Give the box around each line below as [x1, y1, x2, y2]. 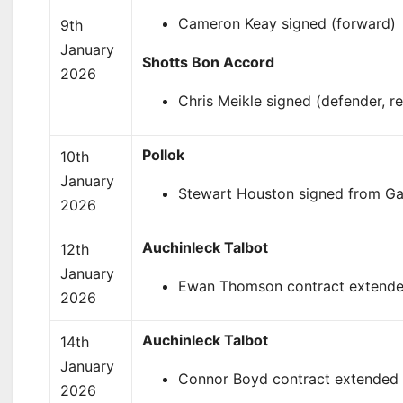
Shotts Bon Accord [142, 53, 275, 71]
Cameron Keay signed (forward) [178, 14, 397, 32]
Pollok [142, 146, 185, 164]
